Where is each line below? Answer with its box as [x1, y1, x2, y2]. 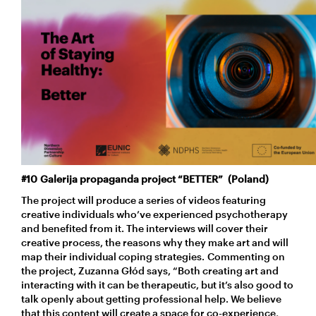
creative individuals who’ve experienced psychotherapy [21, 207, 288, 220]
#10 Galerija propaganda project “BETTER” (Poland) [21, 172, 272, 185]
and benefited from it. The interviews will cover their [21, 221, 268, 234]
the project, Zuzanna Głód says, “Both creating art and [21, 264, 279, 276]
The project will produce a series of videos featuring [21, 193, 266, 206]
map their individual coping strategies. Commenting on [21, 250, 285, 262]
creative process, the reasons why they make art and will [21, 236, 288, 248]
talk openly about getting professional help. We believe [21, 292, 281, 305]
